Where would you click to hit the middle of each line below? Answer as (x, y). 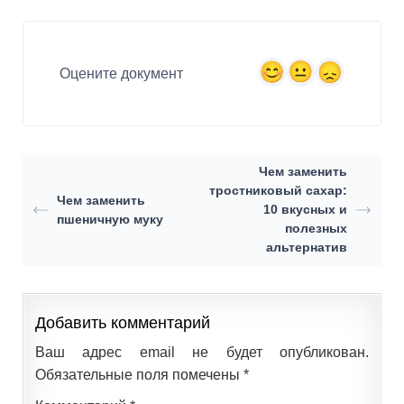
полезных (316, 229)
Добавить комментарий (123, 323)
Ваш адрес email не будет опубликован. (202, 353)
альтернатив (306, 248)
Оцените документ (121, 74)
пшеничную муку (110, 219)
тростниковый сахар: (278, 191)
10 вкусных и (305, 210)
